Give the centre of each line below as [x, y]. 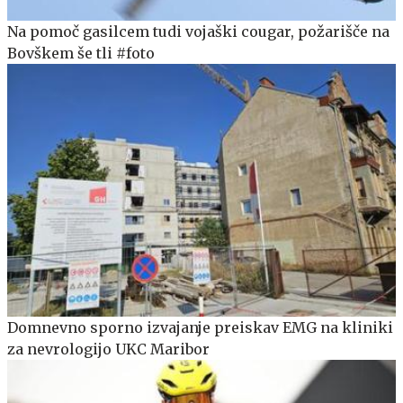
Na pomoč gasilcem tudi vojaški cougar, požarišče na [198, 32]
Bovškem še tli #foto [81, 54]
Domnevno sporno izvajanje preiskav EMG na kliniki [200, 328]
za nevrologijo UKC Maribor [108, 349]
